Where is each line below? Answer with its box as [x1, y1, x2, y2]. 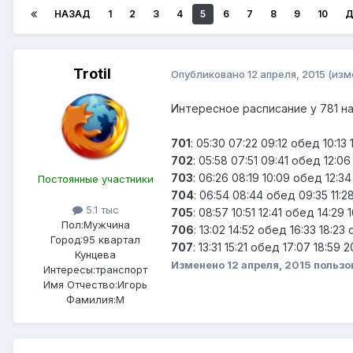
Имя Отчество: [43, 277, 117, 291]
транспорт [95, 262, 147, 276]
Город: [50, 232, 83, 246]
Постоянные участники [37, 172, 154, 185]
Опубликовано [171, 68, 247, 81]
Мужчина [83, 217, 130, 231]
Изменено [171, 258, 227, 271]
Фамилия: [66, 292, 116, 306]
